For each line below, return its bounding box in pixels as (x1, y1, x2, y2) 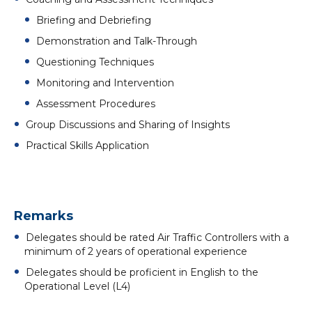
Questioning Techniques (36, 56, 154, 68)
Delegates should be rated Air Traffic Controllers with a (26, 231, 289, 244)
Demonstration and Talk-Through (36, 35, 197, 47)
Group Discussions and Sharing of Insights (26, 118, 230, 131)
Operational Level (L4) (24, 280, 130, 292)
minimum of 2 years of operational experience (24, 245, 247, 258)
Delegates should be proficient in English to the (26, 266, 258, 279)
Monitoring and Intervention (36, 77, 174, 89)
